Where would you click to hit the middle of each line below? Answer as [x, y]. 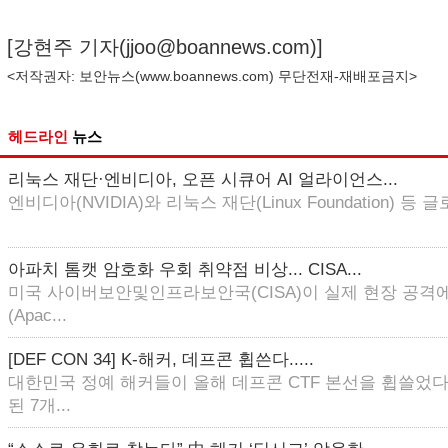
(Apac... [37, 315]
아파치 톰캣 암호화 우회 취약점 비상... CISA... [185, 269]
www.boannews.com [204, 76]
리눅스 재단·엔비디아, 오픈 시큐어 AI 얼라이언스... [203, 179]
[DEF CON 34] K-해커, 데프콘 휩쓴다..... [161, 359]
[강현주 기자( [66, 47]
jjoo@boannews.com [218, 47]
